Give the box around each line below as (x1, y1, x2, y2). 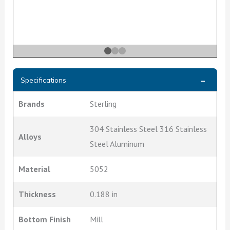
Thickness (18, 189, 56, 200)
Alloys (18, 131, 42, 142)
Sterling (89, 99, 117, 109)
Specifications (21, 75, 67, 84)
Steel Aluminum (89, 139, 144, 149)
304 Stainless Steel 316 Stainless (89, 124, 207, 135)
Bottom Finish (18, 214, 71, 225)
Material (18, 164, 51, 175)
